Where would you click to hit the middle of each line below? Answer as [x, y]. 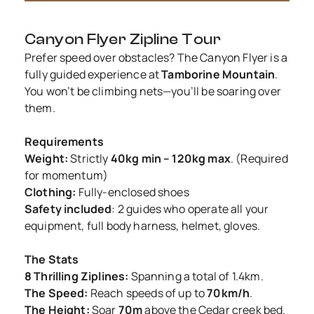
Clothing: [50, 192]
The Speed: [56, 293]
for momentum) [67, 176]
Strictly [89, 159]
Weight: [47, 159]
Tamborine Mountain [218, 75]
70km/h [228, 293]
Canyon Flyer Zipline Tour [123, 40]
